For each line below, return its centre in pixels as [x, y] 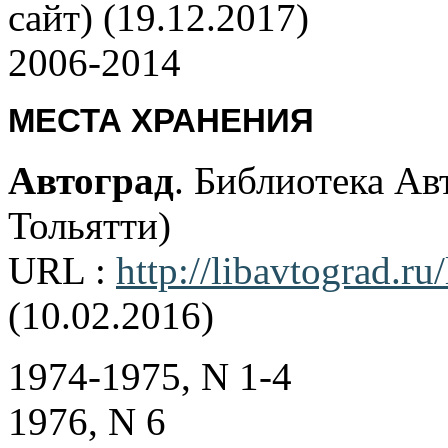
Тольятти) [89, 226]
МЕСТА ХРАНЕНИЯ [161, 121]
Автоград [91, 181]
